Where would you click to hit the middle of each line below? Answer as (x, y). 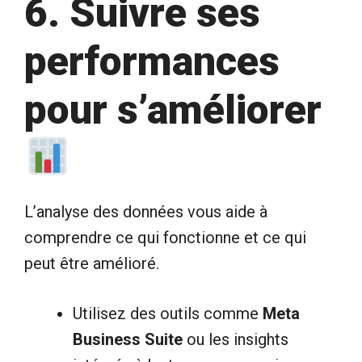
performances (152, 61)
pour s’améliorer (173, 109)
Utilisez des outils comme (168, 313)
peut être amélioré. (92, 263)
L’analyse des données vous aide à (146, 211)
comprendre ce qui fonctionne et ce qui (165, 237)
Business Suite (128, 339)
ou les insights (236, 339)
